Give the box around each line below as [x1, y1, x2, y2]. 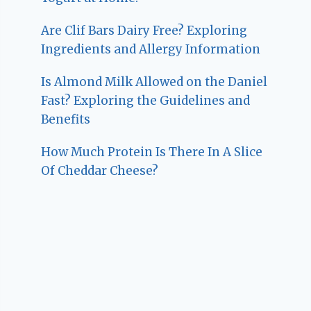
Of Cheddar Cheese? [41, 163, 159, 179]
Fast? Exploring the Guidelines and [41, 93, 251, 109]
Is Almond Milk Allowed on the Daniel [41, 74, 268, 90]
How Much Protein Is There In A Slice [41, 144, 263, 160]
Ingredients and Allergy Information [41, 42, 261, 58]
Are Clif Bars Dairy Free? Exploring [41, 23, 248, 39]
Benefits [41, 112, 91, 128]
